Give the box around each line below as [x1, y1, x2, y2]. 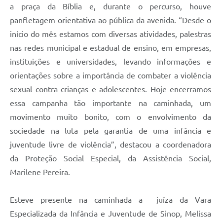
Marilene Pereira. [10, 168, 70, 177]
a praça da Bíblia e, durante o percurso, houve [10, 2, 211, 11]
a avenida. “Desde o [141, 16, 211, 25]
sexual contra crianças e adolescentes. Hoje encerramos [10, 85, 211, 94]
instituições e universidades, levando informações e [10, 57, 211, 67]
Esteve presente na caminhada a [10, 195, 156, 205]
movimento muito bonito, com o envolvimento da [10, 112, 211, 122]
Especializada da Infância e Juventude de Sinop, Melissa [10, 209, 211, 219]
